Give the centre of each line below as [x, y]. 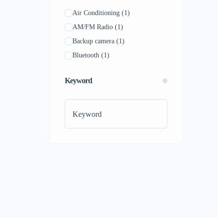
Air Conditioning [96, 13]
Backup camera [93, 41]
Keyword [78, 81]
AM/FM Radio [93, 27]
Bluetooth [86, 55]
